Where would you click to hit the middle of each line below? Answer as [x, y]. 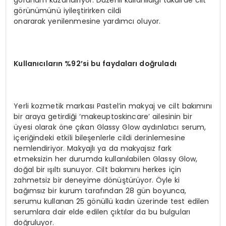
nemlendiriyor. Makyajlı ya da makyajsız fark [93, 148]
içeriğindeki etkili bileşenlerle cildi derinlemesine [100, 137]
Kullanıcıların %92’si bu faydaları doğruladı [95, 63]
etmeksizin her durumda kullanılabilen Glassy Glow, [106, 159]
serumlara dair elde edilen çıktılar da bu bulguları [102, 212]
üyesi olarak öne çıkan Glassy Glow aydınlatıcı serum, [110, 127]
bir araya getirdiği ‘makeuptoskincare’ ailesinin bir [103, 116]
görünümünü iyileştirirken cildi [68, 10]
